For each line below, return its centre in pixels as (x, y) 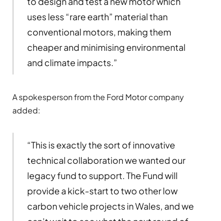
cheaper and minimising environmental (106, 47)
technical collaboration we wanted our (106, 160)
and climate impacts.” (72, 63)
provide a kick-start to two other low (102, 191)
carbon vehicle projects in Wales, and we (110, 206)
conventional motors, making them (99, 32)
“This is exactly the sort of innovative (101, 145)
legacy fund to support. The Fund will (102, 176)
